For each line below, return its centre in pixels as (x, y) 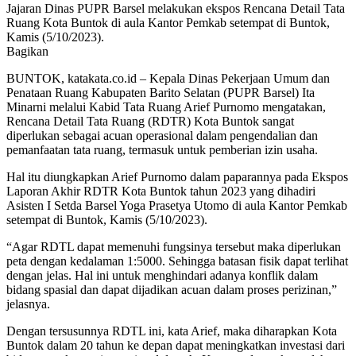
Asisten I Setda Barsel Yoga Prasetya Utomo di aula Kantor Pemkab (177, 205)
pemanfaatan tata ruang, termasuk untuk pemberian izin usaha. (162, 149)
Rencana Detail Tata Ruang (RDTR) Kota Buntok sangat (150, 121)
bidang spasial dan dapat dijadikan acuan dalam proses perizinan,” (172, 289)
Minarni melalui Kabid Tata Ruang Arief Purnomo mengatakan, (166, 106)
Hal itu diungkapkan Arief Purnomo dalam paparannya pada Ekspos (177, 176)
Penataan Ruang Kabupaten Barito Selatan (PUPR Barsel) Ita (161, 92)
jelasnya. (28, 304)
